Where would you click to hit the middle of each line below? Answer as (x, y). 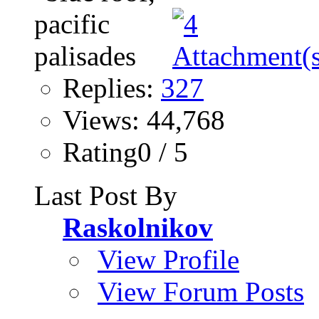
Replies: (112, 88)
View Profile (168, 260)
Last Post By (106, 196)
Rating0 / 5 (125, 152)
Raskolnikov (138, 228)
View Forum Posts (201, 292)
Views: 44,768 (144, 120)
